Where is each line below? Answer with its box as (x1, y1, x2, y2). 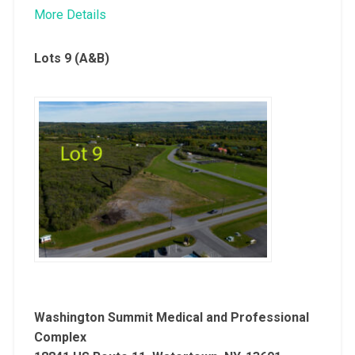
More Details (33, 6, 106, 22)
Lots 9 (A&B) (33, 50, 109, 66)
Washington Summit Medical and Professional (33, 309, 309, 325)
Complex (33, 329, 86, 345)
